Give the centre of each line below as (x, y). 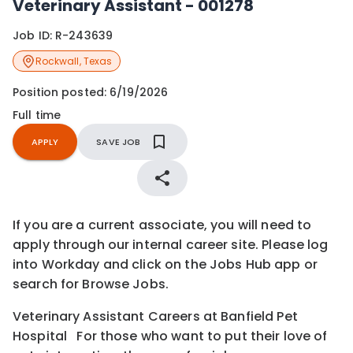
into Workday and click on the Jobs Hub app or (165, 264)
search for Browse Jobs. (91, 284)
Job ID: (34, 36)
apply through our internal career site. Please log (171, 244)
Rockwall (57, 61)
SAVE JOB (119, 141)
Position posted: (61, 92)
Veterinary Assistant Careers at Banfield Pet (155, 316)
